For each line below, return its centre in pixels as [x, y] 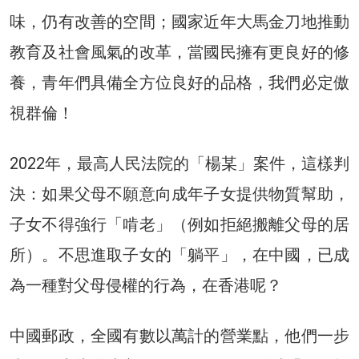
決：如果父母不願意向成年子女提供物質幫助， [179, 194]
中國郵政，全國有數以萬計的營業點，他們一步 [179, 335]
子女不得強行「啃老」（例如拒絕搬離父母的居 [179, 224]
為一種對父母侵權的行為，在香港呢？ [146, 285]
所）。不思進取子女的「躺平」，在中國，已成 [179, 254]
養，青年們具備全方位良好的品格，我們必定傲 [179, 82]
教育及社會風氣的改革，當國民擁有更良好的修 [179, 52]
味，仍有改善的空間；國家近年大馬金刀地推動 [179, 21]
